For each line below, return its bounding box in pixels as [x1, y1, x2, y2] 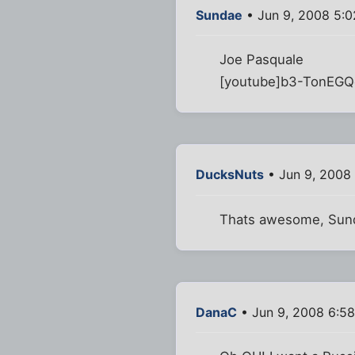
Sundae [196, 7, 242, 24]
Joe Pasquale [219, 52, 304, 68]
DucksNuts [196, 166, 264, 183]
